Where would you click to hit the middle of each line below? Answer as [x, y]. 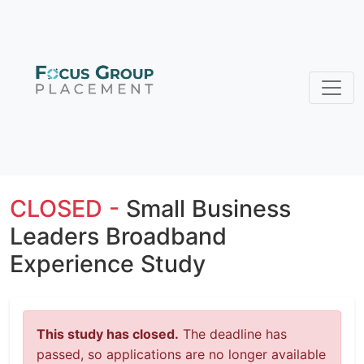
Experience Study [108, 264]
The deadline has [233, 334]
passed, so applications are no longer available [181, 354]
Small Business [208, 208]
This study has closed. [108, 334]
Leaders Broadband [118, 236]
